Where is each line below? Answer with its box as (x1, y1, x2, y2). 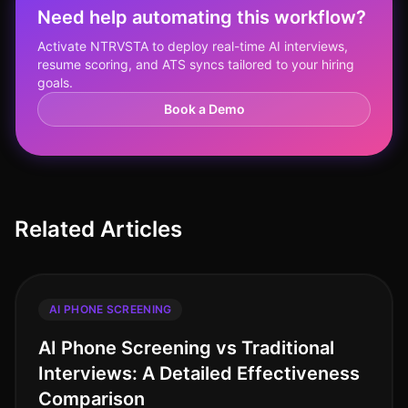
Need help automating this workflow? (37, 6, 366, 28)
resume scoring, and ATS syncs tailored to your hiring (37, 56, 354, 72)
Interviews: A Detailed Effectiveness (38, 362, 360, 384)
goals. (37, 75, 73, 90)
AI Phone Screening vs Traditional (38, 337, 334, 359)
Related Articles (15, 216, 182, 242)
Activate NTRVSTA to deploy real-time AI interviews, (37, 38, 348, 54)
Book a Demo (163, 101, 245, 117)
